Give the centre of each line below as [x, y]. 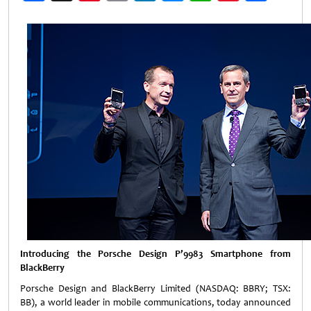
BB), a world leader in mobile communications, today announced [155, 302]
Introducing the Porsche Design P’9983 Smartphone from [155, 254]
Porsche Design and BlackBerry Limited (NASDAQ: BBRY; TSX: [155, 288]
